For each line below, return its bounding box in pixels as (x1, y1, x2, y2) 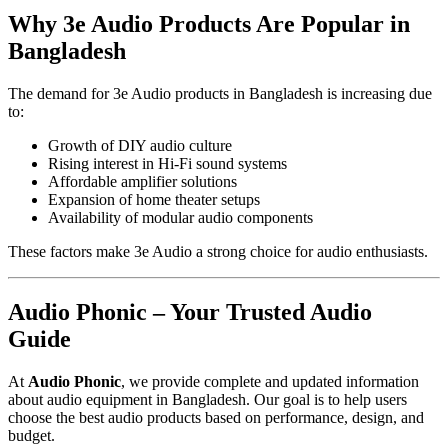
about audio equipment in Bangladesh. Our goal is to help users (8, 390, 407, 408)
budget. (8, 426, 55, 444)
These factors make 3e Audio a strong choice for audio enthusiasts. (8, 242, 428, 260)
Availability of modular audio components (48, 208, 313, 226)
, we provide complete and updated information (121, 372, 419, 390)
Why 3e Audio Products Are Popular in (8, 10, 410, 37)
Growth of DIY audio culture (48, 136, 232, 154)
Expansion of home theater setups (48, 190, 260, 208)
